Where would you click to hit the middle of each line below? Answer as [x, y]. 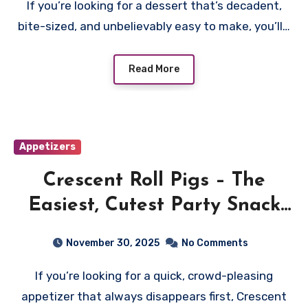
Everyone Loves [154, 230]
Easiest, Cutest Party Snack [154, 205]
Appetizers [47, 146]
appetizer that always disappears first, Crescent [154, 296]
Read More [154, 69]
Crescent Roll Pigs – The [154, 180]
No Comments [214, 243]
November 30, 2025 [112, 243]
